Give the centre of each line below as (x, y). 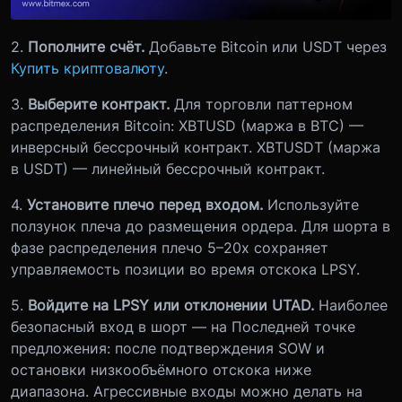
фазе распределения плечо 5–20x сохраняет (170, 247)
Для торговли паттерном (261, 104)
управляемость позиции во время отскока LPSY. (185, 269)
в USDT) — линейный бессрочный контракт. (168, 168)
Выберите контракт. (99, 104)
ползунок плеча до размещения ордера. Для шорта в (201, 226)
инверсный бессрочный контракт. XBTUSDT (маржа (196, 147)
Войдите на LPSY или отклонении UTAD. (171, 305)
